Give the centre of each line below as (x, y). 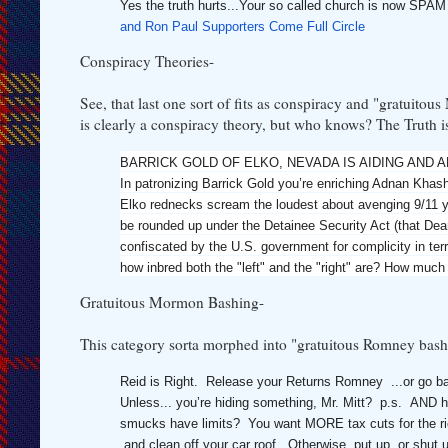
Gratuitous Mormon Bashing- (172, 302)
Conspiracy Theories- (147, 61)
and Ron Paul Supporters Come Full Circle (242, 26)
